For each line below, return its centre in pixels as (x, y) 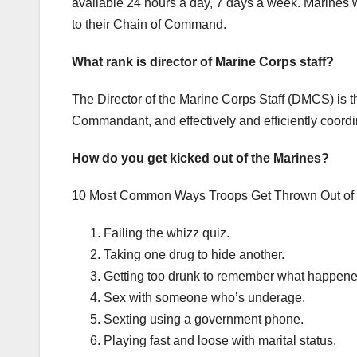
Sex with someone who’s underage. (204, 297)
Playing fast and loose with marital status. (220, 340)
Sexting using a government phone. (204, 319)
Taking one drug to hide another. (194, 254)
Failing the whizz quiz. (167, 233)
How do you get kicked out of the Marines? (200, 158)
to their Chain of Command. (149, 24)
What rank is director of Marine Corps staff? (203, 61)
